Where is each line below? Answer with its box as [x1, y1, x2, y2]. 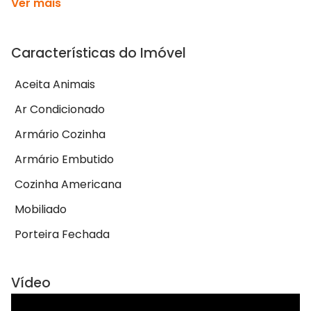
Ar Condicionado [15, 101, 105, 118]
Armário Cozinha [15, 126, 106, 143]
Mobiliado [15, 201, 67, 218]
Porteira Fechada [15, 226, 110, 243]
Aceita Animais [15, 76, 95, 93]
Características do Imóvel [11, 44, 186, 63]
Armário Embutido [15, 151, 114, 168]
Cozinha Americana [15, 176, 121, 193]
